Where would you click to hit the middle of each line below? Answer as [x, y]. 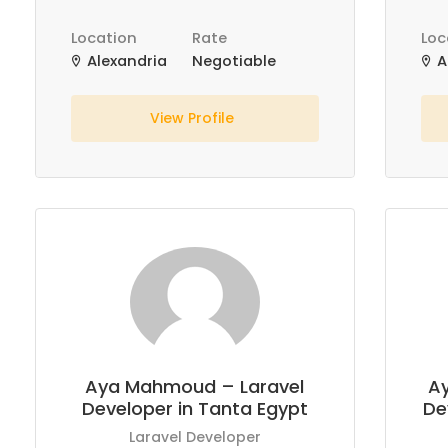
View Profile [194, 118]
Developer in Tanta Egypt [194, 408]
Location [104, 38]
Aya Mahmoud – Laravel [195, 386]
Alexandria [125, 61]
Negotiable [234, 61]
